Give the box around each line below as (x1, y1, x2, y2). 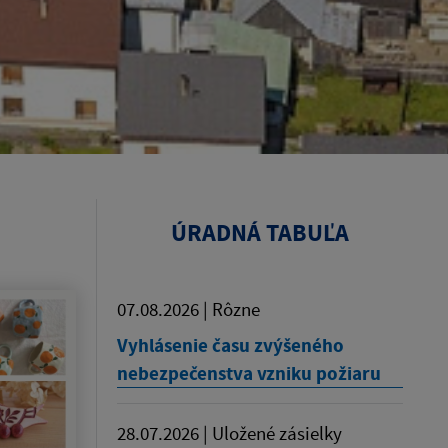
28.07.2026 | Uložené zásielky (117, 421, 342, 445)
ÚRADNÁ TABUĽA (171, 217, 349, 248)
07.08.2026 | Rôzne (117, 297, 260, 321)
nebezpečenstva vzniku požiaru (117, 361, 381, 385)
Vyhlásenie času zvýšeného (117, 333, 344, 357)
